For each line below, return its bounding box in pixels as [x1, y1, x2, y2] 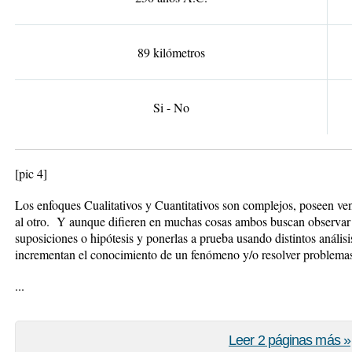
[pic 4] [15, 165, 47, 181]
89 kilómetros [137, 44, 205, 60]
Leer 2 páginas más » [229, 332, 350, 348]
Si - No [152, 99, 189, 115]
